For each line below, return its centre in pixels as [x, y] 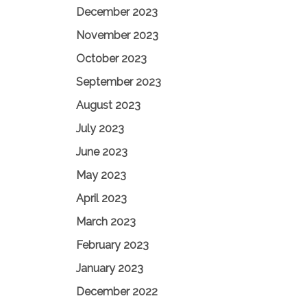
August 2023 [108, 105]
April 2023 [101, 198]
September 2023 [119, 82]
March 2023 [106, 222]
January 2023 [110, 268]
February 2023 [112, 245]
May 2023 [101, 175]
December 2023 [117, 12]
